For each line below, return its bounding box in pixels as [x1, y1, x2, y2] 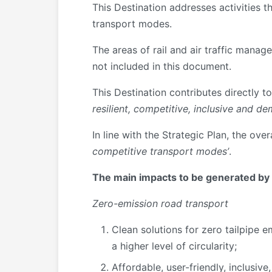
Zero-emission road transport [92, 197, 228, 210]
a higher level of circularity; [112, 240, 237, 253]
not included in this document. [92, 60, 231, 73]
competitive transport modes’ [92, 145, 229, 158]
